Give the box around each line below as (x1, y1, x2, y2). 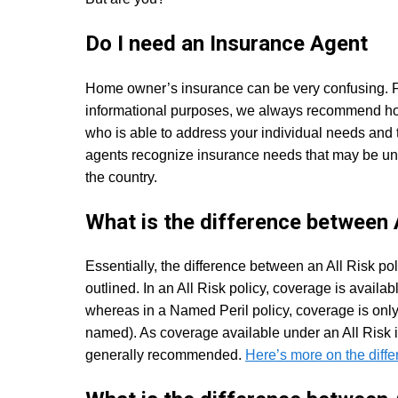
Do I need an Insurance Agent (85, 30, 368, 56)
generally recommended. (85, 347, 245, 363)
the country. (85, 169, 157, 185)
